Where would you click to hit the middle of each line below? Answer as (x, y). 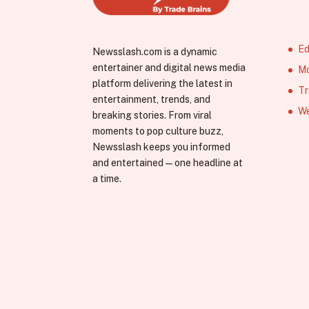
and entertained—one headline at (168, 162)
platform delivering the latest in (163, 83)
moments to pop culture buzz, (158, 131)
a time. (107, 178)
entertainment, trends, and (152, 99)
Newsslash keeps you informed (162, 147)
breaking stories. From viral (152, 115)
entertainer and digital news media (169, 67)
